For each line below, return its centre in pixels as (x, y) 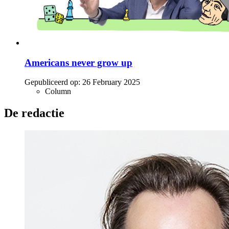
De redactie (34, 113)
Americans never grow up (78, 62)
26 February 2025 (111, 82)
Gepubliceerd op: (52, 82)
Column (58, 91)
